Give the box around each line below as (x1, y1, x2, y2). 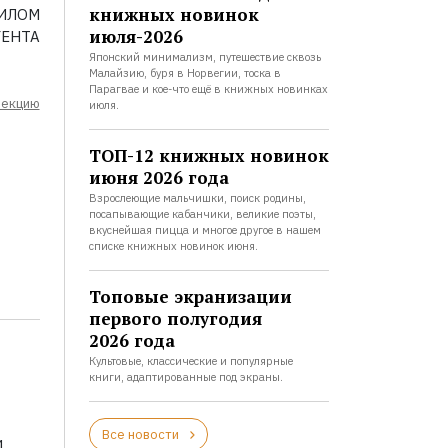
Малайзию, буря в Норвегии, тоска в (88, 66, 281, 80)
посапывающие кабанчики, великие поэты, (88, 207, 316, 221)
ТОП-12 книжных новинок (88, 144, 329, 167)
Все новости (101, 426, 179, 443)
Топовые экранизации (88, 285, 292, 308)
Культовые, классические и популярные (88, 354, 293, 368)
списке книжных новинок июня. (88, 239, 258, 253)
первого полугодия (88, 307, 262, 330)
